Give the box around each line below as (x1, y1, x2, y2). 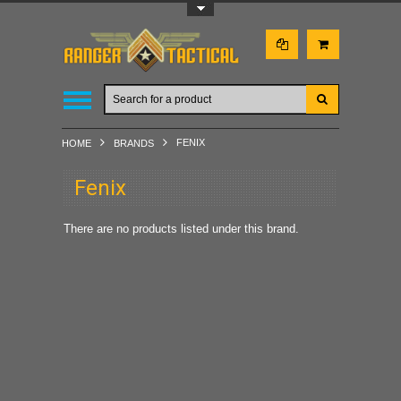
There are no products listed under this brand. (63, 222, 299, 235)
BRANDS (114, 138, 154, 149)
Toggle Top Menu (66, 3, 156, 16)
